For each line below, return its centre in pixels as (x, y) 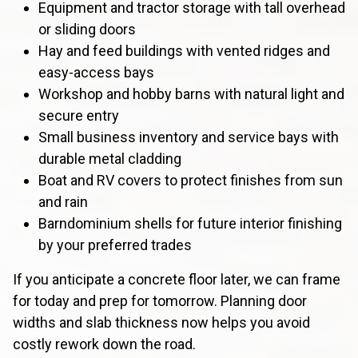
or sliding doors (87, 29)
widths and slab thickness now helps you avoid (161, 322)
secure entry (79, 115)
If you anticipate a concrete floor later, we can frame (177, 279)
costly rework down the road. (104, 344)
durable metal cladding (110, 158)
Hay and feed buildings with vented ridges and (184, 50)
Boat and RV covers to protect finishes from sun (191, 180)
